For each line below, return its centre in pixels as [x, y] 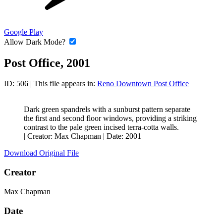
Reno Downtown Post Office [143, 84]
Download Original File [41, 153]
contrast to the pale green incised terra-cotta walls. [101, 127]
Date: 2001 [124, 136]
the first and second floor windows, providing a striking [110, 118]
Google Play [24, 32]
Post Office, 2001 [47, 63]
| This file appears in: [63, 84]
